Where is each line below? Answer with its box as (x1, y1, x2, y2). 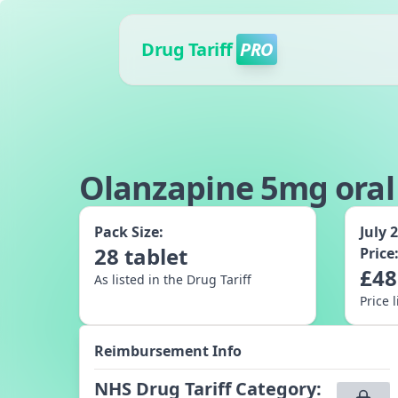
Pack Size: (93, 222, 163, 242)
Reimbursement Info (93, 341, 242, 361)
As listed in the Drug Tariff (93, 271, 251, 288)
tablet (123, 242, 187, 271)
